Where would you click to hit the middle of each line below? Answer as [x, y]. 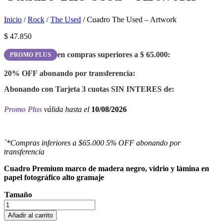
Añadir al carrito [30, 215]
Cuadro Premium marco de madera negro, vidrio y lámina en [107, 168]
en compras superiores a [99, 54]
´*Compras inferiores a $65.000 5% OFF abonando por [92, 143]
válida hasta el [67, 109]
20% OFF [21, 73]
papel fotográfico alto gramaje [54, 177]
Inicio [13, 19]
